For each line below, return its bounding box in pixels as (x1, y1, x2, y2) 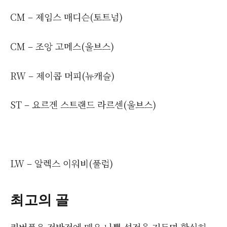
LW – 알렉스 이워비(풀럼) (10, 156, 113, 170)
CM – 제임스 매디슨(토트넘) (10, 10, 123, 24)
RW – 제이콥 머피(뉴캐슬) (10, 68, 115, 82)
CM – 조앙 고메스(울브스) (10, 39, 114, 53)
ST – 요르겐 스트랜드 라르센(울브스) (10, 98, 156, 111)
